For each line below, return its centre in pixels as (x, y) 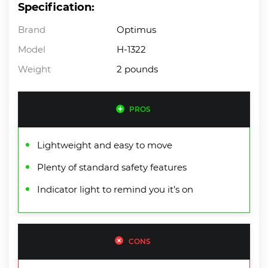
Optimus (137, 29)
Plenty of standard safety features (112, 167)
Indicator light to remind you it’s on (115, 189)
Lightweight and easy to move (105, 145)
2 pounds (138, 69)
